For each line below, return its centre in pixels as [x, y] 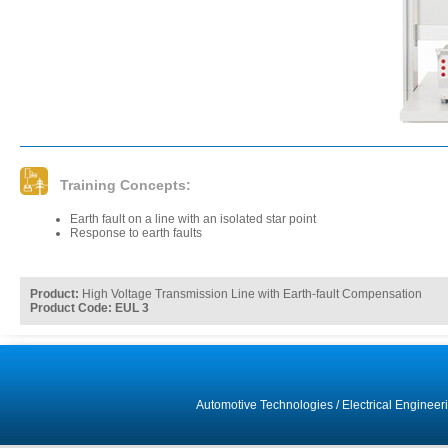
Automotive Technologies [264, 405]
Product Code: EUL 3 [89, 308]
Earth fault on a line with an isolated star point [193, 219]
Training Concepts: [125, 185]
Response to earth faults [136, 233]
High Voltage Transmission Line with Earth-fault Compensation [250, 294]
